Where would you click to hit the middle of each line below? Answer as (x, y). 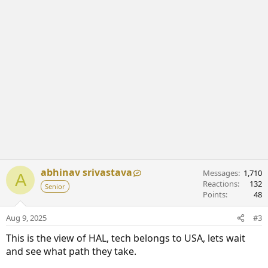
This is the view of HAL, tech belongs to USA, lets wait (126, 238)
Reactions (220, 184)
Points (214, 195)
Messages (220, 173)
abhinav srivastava (86, 173)
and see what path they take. (71, 252)
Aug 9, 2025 (26, 218)
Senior (55, 187)
